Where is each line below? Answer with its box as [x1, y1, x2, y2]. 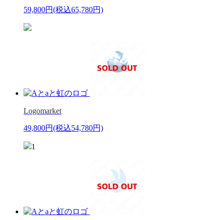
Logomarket [24, 106, 61, 115]
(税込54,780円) [53, 123, 103, 132]
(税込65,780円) [53, 5, 103, 14]
